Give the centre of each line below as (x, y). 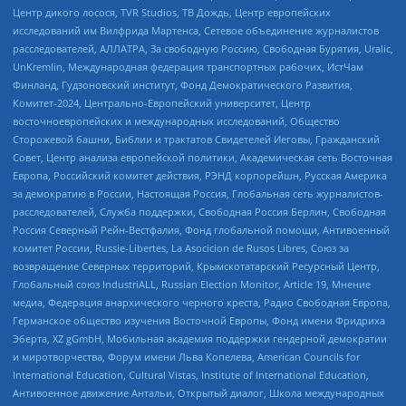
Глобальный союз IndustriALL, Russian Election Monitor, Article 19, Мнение (192, 284)
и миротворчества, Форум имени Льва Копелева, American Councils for (186, 356)
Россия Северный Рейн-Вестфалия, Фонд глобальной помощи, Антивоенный (201, 229)
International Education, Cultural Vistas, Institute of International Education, (191, 374)
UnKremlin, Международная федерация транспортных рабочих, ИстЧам (188, 66)
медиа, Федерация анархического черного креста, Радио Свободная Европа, (202, 302)
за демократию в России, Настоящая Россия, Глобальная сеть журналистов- (198, 193)
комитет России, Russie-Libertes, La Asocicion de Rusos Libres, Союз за (181, 247)
